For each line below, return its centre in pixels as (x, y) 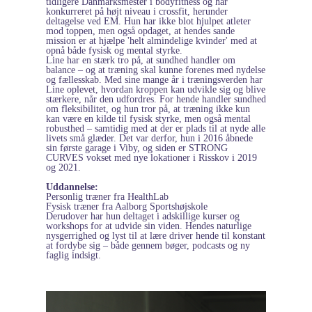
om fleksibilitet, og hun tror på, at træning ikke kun (148, 109)
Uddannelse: (72, 187)
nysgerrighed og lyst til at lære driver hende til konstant (156, 236)
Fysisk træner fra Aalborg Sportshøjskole (127, 207)
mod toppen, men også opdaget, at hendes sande (140, 31)
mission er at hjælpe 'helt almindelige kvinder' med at (151, 41)
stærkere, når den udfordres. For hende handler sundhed (156, 100)
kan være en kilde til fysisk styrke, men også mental (148, 119)
